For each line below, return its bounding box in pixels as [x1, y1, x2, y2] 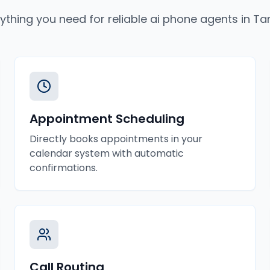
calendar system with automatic [30, 146, 184, 160]
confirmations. [30, 161, 98, 175]
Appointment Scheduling [30, 110, 184, 127]
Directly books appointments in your [30, 132, 202, 146]
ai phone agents [150, 11, 238, 27]
